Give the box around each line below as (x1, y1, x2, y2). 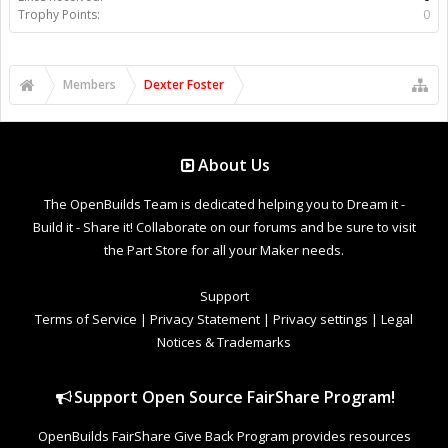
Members (63, 75, 116, 93)
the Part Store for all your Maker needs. (104, 240, 344, 259)
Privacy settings (273, 309, 368, 328)
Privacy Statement (150, 309, 260, 328)
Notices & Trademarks (157, 332, 291, 351)
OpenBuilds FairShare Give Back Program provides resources (37, 426, 411, 445)
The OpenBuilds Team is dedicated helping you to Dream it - (43, 194, 405, 213)
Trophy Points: (18, 5, 100, 23)
